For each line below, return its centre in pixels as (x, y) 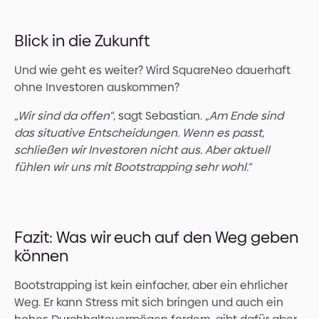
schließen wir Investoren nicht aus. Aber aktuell (142, 150)
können (41, 256)
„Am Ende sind (244, 116)
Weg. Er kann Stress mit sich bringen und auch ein (149, 303)
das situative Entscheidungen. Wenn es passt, (139, 133)
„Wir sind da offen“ (64, 116)
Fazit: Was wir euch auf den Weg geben (156, 238)
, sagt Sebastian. (159, 116)
